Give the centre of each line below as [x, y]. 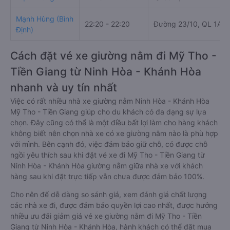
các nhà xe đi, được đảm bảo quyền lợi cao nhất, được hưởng [114, 205]
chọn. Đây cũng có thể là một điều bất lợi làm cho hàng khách [114, 122]
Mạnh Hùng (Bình [45, 19]
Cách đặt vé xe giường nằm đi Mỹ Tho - [113, 56]
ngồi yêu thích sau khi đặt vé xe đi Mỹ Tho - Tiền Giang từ [108, 155]
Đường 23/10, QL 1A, [189, 24]
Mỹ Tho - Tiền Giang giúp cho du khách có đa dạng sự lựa [108, 112]
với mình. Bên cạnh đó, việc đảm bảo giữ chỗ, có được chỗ [109, 144]
